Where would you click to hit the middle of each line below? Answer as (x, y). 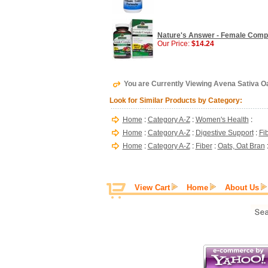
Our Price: (174, 44)
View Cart (152, 188)
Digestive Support (224, 133)
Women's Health (222, 120)
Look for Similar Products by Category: (176, 100)
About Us (242, 188)
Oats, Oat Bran (241, 146)
